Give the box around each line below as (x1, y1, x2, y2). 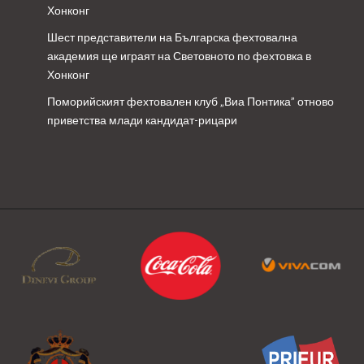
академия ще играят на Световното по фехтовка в (46, 49, 311, 63)
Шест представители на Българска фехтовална (46, 30, 297, 45)
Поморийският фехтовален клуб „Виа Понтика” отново (46, 94, 334, 109)
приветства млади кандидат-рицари (46, 113, 237, 128)
